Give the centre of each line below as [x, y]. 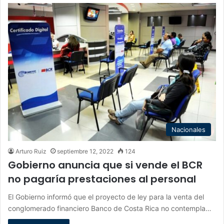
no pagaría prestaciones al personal [102, 179]
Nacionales [188, 129]
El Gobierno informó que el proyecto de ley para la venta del [106, 196]
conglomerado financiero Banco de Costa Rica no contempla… [110, 208]
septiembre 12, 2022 [85, 151]
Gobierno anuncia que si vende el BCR [105, 165]
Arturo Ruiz [31, 151]
